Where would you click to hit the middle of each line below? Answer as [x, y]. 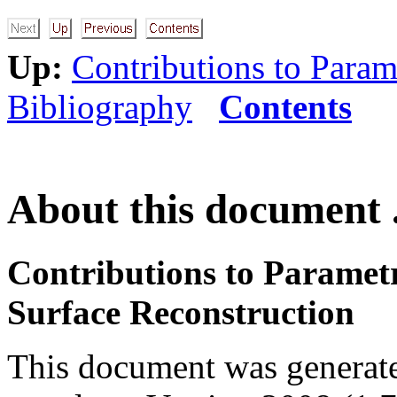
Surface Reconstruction [181, 312]
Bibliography [100, 107]
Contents [285, 107]
